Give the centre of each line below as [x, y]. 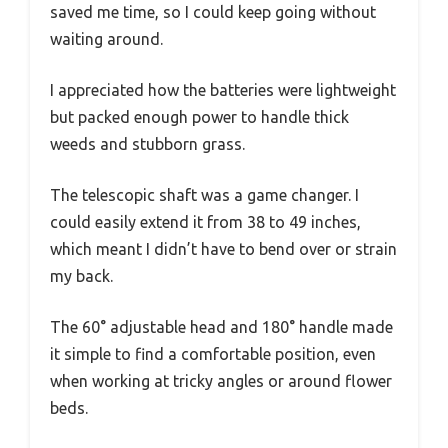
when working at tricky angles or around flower [221, 381]
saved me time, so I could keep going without [213, 12]
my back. [81, 276]
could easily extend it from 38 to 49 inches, [205, 222]
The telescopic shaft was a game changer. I [204, 195]
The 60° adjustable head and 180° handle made [221, 327]
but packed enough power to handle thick [199, 117]
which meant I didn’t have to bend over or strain [223, 249]
